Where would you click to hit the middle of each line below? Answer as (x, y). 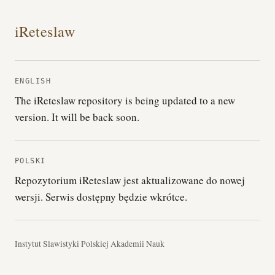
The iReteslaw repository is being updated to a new (125, 100)
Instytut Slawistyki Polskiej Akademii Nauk (90, 244)
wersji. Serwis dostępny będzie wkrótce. (101, 197)
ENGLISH (33, 81)
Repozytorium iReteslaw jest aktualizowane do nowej (130, 180)
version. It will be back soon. (77, 117)
